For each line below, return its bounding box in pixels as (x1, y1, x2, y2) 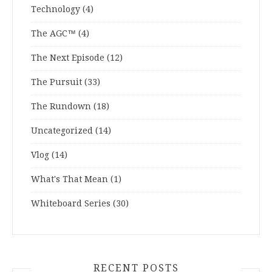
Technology (31, 4, 80, 15)
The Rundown (31, 101, 91, 112)
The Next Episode (31, 53, 104, 63)
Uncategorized (31, 126, 93, 136)
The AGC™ (31, 29, 76, 39)
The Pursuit (31, 77, 82, 87)
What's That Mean (31, 174, 108, 185)
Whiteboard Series (31, 199, 110, 209)
